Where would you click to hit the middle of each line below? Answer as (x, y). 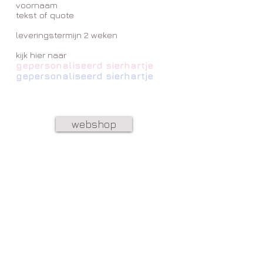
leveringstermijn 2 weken (67, 35)
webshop (94, 124)
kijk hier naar (41, 55)
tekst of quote (45, 15)
